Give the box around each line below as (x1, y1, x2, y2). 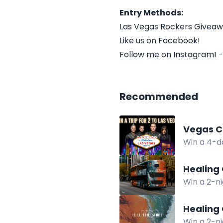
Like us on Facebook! (119, 35, 200, 46)
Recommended (119, 90, 198, 104)
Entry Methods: (119, 7, 183, 18)
